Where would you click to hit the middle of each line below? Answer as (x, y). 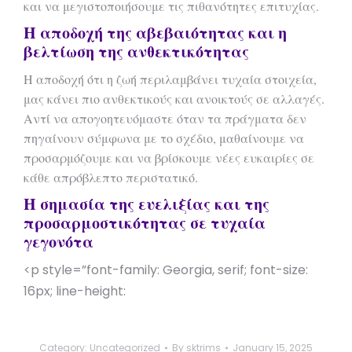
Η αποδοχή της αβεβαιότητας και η (155, 33)
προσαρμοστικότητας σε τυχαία (145, 223)
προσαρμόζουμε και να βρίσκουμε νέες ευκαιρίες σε (169, 158)
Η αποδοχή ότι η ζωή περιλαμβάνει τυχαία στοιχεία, (170, 79)
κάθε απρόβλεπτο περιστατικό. (111, 177)
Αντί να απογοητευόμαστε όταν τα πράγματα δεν (165, 118)
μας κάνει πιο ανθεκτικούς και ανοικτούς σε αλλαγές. (174, 99)
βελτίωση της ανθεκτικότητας (136, 51)
